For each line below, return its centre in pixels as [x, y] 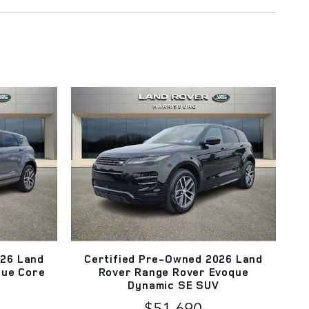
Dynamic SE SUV [173, 285]
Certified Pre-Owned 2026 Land [173, 258]
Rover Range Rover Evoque [173, 271]
